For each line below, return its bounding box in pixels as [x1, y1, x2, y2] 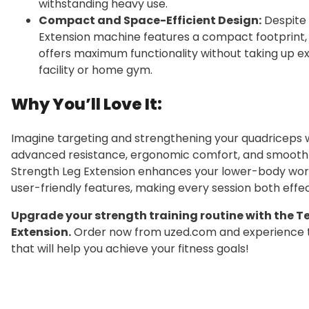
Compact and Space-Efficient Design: [39, 12, 261, 28]
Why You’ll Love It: [11, 92, 162, 116]
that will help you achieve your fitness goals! [11, 240, 249, 257]
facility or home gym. [39, 61, 152, 78]
